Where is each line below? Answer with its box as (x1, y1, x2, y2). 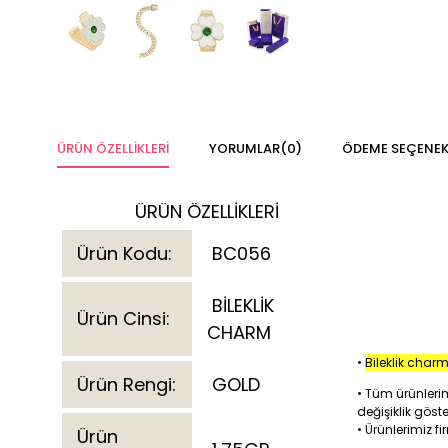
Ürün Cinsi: (72, 305, 170, 331)
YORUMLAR (209, 138, 280, 158)
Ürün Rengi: (72, 371, 176, 397)
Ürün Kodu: (72, 240, 172, 266)
